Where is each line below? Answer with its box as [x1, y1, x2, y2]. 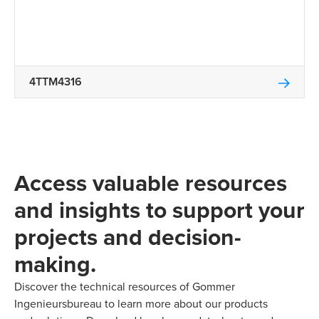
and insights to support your [14, 193, 305, 227]
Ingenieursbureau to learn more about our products [14, 296, 268, 312]
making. [14, 247, 96, 281]
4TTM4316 [29, 73, 82, 90]
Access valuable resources [14, 166, 287, 200]
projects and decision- [14, 220, 241, 254]
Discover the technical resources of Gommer [14, 278, 235, 295]
